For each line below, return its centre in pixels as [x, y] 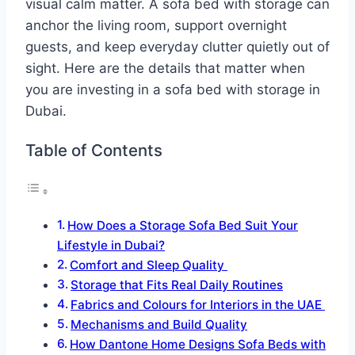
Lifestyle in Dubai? [111, 245]
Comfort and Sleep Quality [149, 265]
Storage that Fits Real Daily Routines [177, 284]
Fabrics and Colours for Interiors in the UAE [198, 304]
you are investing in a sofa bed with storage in [173, 90]
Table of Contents [94, 151]
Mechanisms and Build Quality [159, 324]
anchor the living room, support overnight [156, 26]
